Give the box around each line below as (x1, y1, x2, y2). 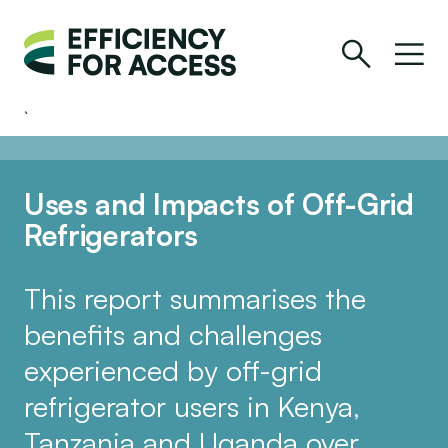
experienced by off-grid (23, 351, 322, 388)
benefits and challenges (23, 315, 322, 352)
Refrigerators (23, 217, 199, 254)
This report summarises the (23, 279, 366, 316)
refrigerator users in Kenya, (23, 387, 360, 424)
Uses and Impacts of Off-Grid (23, 186, 414, 223)
